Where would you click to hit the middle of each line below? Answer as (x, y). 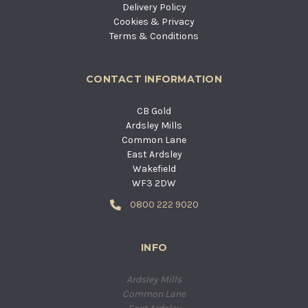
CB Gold (154, 111)
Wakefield (154, 168)
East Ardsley (154, 154)
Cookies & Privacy (154, 21)
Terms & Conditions (154, 36)
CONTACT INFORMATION (154, 79)
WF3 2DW (154, 183)
